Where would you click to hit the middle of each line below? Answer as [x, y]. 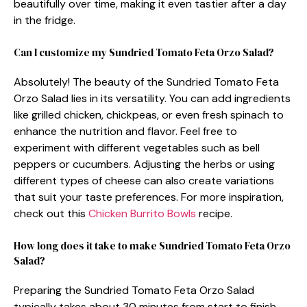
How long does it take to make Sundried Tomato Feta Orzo [152, 245]
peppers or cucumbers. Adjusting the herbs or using [144, 164]
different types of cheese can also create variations [144, 180]
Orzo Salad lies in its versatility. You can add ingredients [152, 98]
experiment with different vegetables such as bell [137, 147]
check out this [51, 213]
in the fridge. [45, 20]
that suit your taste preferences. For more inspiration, [149, 197]
